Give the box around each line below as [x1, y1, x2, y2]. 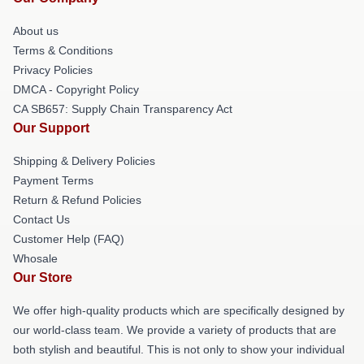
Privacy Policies [13, 63, 93, 77]
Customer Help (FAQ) [13, 232, 124, 246]
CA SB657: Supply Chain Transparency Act [13, 102, 232, 116]
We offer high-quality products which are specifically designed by [13, 304, 344, 318]
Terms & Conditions [13, 44, 113, 58]
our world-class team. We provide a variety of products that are [13, 323, 336, 337]
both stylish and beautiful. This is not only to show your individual [13, 343, 344, 357]
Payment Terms [13, 174, 93, 188]
